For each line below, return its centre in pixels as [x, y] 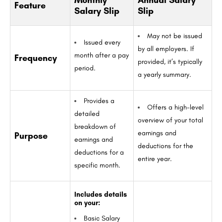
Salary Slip [97, 11]
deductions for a [99, 153]
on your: [87, 203]
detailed [87, 114]
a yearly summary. [165, 75]
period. [85, 68]
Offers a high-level [175, 108]
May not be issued [175, 36]
